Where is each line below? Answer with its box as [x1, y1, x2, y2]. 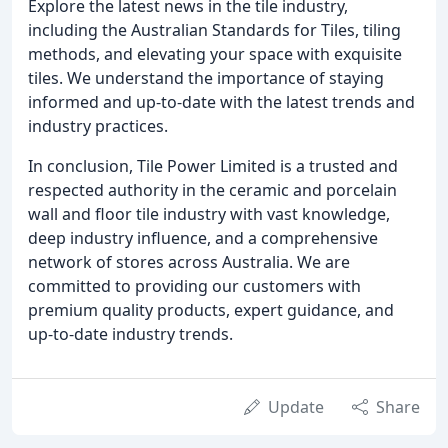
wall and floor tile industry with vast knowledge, [28, 202, 390, 225]
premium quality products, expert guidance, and [28, 298, 394, 321]
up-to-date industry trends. [28, 322, 233, 345]
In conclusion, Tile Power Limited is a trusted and [28, 154, 398, 177]
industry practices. [28, 114, 168, 137]
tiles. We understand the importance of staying [28, 66, 384, 89]
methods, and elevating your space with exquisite [28, 42, 402, 65]
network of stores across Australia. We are [28, 250, 350, 273]
